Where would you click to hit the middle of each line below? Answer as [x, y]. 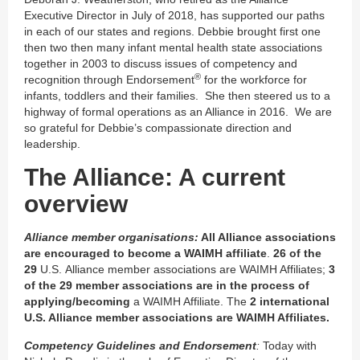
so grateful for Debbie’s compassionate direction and [158, 127]
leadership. [52, 143]
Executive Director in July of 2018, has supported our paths [174, 15]
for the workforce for [254, 79]
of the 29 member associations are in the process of [167, 285]
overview [76, 203]
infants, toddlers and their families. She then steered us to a [177, 95]
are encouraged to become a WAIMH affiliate [145, 253]
